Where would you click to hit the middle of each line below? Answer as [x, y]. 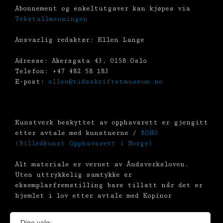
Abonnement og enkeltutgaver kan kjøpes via [103, 9]
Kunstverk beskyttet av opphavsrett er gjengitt [111, 123]
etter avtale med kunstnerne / [78, 133]
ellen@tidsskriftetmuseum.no [106, 82]
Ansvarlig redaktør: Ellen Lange [80, 40]
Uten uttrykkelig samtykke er [73, 175]
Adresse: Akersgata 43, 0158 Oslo [81, 61]
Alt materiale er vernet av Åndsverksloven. [102, 165]
